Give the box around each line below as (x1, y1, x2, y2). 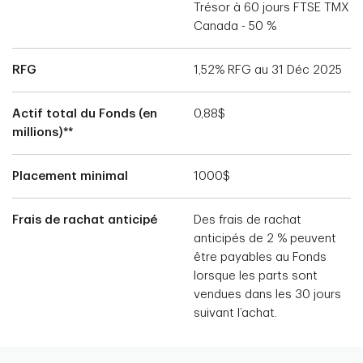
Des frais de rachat (194, 214, 301, 227)
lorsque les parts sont (194, 270, 318, 283)
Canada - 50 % (194, 20, 276, 33)
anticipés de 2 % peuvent (194, 233, 336, 246)
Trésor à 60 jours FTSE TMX (194, 2, 349, 15)
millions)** (12, 126, 73, 139)
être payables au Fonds (194, 251, 327, 264)
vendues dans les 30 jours (194, 288, 341, 301)
